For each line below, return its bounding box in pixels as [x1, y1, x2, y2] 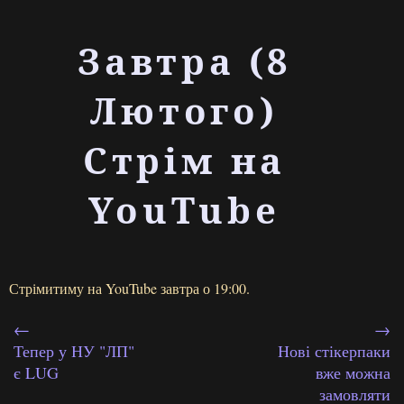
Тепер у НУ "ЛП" [14, 340, 134, 362]
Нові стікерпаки [278, 340, 390, 362]
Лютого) [90, 86, 279, 135]
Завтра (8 [77, 36, 292, 86]
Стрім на [82, 135, 287, 185]
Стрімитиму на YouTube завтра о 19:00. [9, 279, 250, 298]
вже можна [316, 362, 390, 383]
